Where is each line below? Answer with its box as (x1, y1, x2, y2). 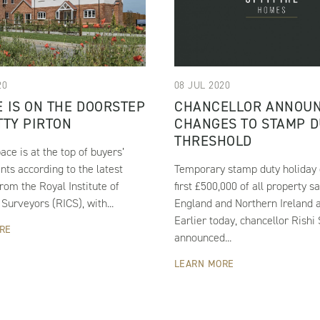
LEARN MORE (174, 257, 234, 271)
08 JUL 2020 (174, 79, 231, 93)
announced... (174, 230, 231, 246)
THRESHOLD (174, 131, 253, 151)
